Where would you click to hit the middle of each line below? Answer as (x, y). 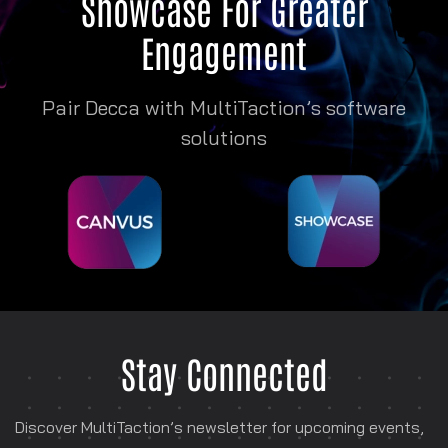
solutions (224, 137)
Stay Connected (224, 372)
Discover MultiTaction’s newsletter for (155, 426)
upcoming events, (359, 426)
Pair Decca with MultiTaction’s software (224, 107)
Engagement (224, 51)
